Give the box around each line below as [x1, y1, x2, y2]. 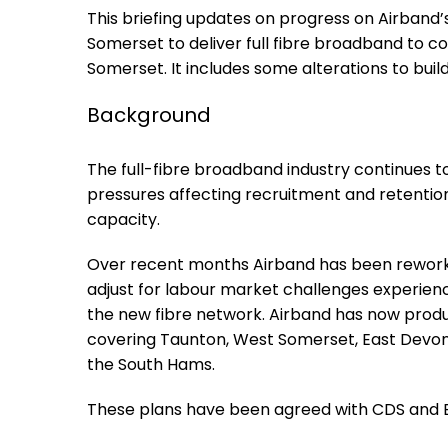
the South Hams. [87, 353, 215, 376]
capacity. [87, 208, 160, 231]
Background [87, 101, 211, 129]
